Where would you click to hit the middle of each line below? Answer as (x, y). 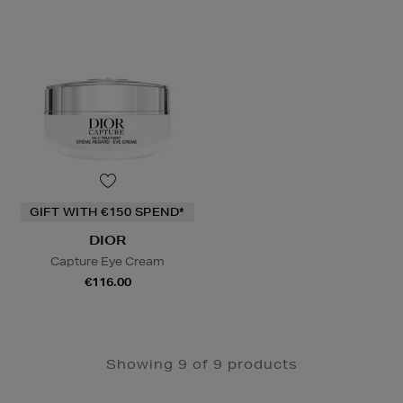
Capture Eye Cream (107, 262)
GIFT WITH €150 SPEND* (107, 212)
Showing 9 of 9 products (201, 365)
